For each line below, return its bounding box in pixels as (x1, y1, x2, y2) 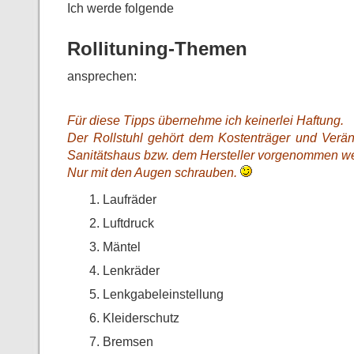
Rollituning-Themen (67, 39, 247, 59)
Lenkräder (103, 263, 160, 277)
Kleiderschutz (103, 311, 179, 325)
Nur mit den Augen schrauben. (67, 165, 237, 179)
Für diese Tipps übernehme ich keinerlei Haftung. (67, 113, 344, 127)
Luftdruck (103, 216, 154, 230)
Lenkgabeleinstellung (103, 287, 224, 301)
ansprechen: (67, 69, 137, 83)
